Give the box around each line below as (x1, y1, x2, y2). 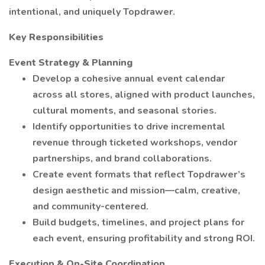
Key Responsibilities (9, 31, 104, 44)
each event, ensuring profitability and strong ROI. (33, 232, 255, 245)
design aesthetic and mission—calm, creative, (33, 184, 240, 197)
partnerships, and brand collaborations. (33, 152, 212, 165)
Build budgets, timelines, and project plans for (33, 216, 244, 229)
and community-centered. (33, 200, 148, 213)
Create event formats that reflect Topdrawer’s (33, 168, 245, 181)
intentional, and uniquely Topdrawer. (9, 5, 175, 18)
